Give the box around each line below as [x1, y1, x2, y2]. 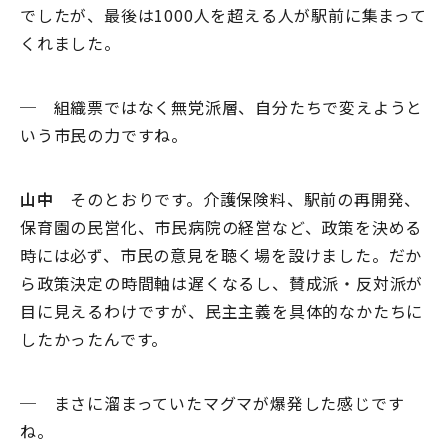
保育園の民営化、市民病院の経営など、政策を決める [20, 215, 423, 240]
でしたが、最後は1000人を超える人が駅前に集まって [20, 3, 427, 28]
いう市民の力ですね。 [20, 123, 188, 148]
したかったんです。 [20, 327, 169, 352]
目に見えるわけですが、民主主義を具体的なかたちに [20, 299, 424, 324]
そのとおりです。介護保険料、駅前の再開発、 [53, 187, 422, 212]
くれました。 [20, 31, 121, 56]
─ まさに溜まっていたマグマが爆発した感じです [20, 391, 405, 416]
